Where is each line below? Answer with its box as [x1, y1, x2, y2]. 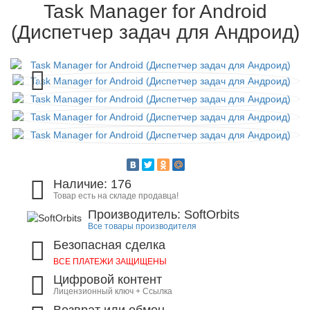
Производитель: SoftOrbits [88, 208, 239, 221]
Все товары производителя [88, 221, 197, 231]
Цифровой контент [53, 273, 163, 286]
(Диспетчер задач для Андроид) [10, 21, 300, 43]
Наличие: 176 [53, 177, 132, 191]
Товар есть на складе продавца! [53, 191, 179, 201]
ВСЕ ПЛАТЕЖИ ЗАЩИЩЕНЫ [53, 257, 167, 266]
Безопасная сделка [53, 238, 166, 252]
